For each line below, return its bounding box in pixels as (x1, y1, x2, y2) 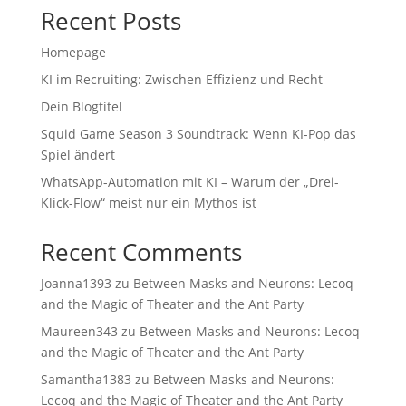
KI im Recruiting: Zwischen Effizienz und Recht (40, 71, 323, 89)
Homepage (40, 43, 106, 62)
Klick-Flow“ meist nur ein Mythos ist (40, 194, 256, 212)
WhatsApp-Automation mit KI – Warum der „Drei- (40, 173, 339, 191)
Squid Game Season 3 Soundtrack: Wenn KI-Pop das (40, 125, 356, 143)
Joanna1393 (40, 275, 111, 293)
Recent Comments (40, 236, 242, 269)
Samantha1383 (40, 371, 131, 389)
